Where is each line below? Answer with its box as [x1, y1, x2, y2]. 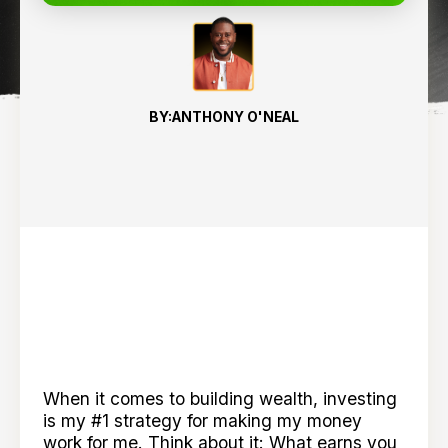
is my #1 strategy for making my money [43, 409, 363, 431]
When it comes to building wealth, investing [43, 387, 398, 409]
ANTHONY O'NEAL [172, 108, 299, 125]
